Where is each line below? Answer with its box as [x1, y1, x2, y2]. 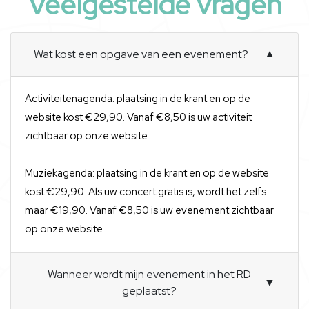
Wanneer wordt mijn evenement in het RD [47, 267, 251, 281]
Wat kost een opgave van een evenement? [34, 47, 248, 61]
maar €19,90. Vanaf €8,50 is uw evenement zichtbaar [25, 203, 274, 217]
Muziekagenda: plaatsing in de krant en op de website [25, 166, 269, 180]
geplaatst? [121, 283, 177, 298]
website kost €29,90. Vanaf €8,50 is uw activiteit [25, 110, 252, 124]
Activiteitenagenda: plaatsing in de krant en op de [25, 92, 250, 106]
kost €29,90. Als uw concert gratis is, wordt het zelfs [25, 185, 266, 199]
